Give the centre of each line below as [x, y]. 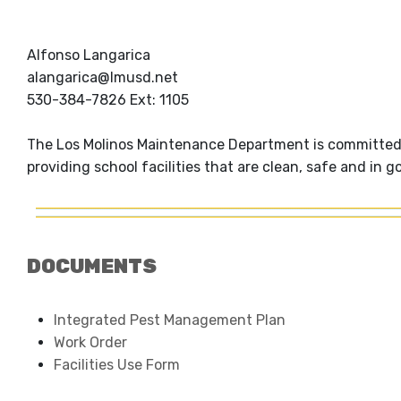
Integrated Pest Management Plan [170, 320]
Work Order [92, 343]
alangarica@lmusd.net [102, 78]
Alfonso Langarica [89, 55]
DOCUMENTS [92, 267]
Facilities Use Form [117, 365]
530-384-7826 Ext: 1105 [108, 100]
